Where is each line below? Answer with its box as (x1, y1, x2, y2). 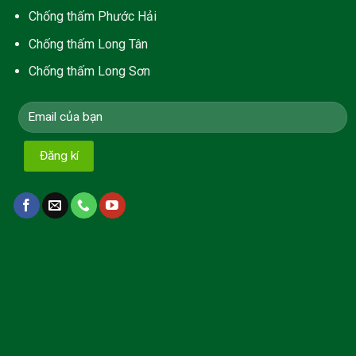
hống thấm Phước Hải (36, 8, 157, 24)
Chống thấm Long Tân (28, 36, 148, 52)
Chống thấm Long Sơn (28, 64, 150, 79)
